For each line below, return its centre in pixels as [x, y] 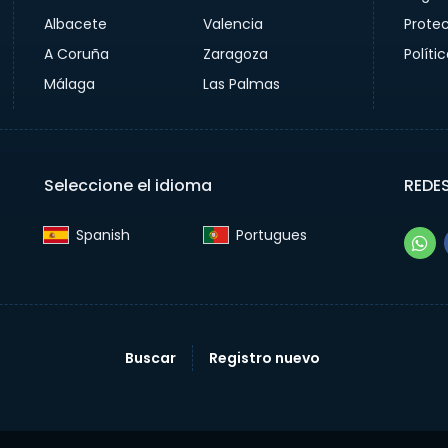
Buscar [150, 358]
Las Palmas [242, 84]
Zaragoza [236, 54]
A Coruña [76, 54]
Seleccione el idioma [127, 186]
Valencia [233, 24]
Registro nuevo [264, 358]
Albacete [75, 24]
